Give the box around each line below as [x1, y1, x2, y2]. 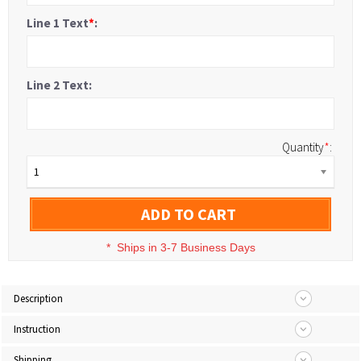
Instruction [14, 322, 60, 336]
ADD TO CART [140, 204, 236, 224]
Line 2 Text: [27, 77, 92, 93]
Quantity [282, 139, 324, 155]
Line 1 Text [27, 15, 89, 31]
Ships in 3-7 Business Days [116, 241, 255, 254]
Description [14, 292, 63, 305]
